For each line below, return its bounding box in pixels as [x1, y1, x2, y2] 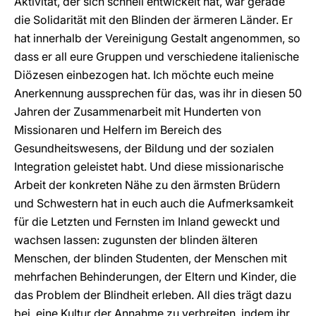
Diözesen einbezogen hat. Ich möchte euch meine [14, 68, 274, 82]
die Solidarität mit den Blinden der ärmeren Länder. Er [14, 13, 293, 27]
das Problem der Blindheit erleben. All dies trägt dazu [14, 288, 291, 302]
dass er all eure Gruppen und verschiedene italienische [14, 49, 299, 63]
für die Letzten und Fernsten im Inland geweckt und [14, 214, 280, 229]
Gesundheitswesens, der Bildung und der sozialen [14, 141, 274, 155]
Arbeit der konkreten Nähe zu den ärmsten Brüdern [14, 178, 280, 192]
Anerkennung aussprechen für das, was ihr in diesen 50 [14, 86, 302, 100]
